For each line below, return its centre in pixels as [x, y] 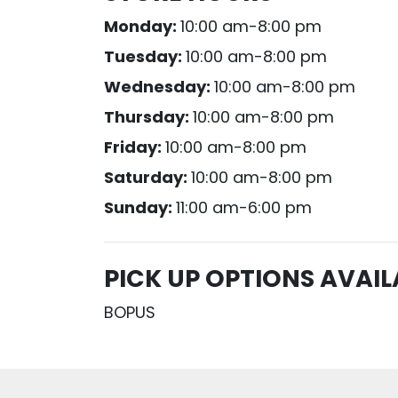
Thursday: [149, 117]
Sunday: [140, 207]
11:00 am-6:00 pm [244, 207]
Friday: [135, 147]
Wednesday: [159, 87]
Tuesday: [145, 56]
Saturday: [148, 177]
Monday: [143, 26]
